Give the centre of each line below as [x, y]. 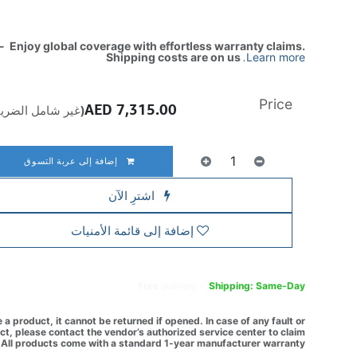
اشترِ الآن [133, 195]
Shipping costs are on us [175, 57]
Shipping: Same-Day [257, 286]
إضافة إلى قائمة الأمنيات [132, 230]
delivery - [184, 286]
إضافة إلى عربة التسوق [73, 161]
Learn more [276, 57]
